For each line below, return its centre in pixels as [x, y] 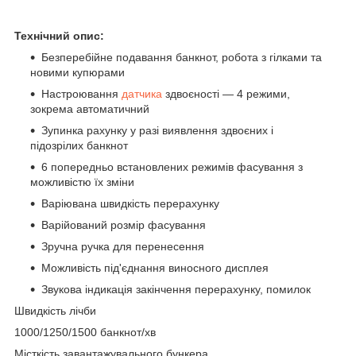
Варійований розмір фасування [124, 224]
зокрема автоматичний [90, 108]
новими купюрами [77, 72]
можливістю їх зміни [82, 182]
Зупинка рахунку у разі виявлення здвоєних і [157, 130]
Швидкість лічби [55, 310]
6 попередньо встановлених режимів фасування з [172, 166]
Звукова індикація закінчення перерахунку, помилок [176, 289]
